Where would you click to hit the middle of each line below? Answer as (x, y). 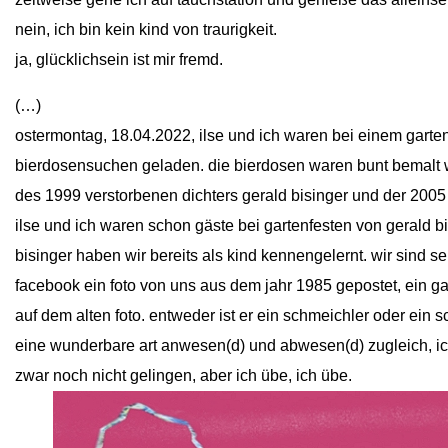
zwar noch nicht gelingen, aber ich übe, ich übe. (183, 375)
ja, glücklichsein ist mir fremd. (119, 59)
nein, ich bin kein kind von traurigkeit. (146, 29)
